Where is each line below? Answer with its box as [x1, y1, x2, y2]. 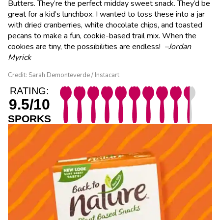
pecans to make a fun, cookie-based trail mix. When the [8, 30, 196, 41]
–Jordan [165, 41, 191, 52]
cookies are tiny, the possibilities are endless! [8, 41, 165, 52]
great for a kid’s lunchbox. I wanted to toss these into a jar [8, 8, 205, 20]
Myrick [8, 52, 31, 63]
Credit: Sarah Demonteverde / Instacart [8, 70, 119, 80]
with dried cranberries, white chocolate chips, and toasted [8, 19, 202, 30]
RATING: [10, 85, 49, 96]
